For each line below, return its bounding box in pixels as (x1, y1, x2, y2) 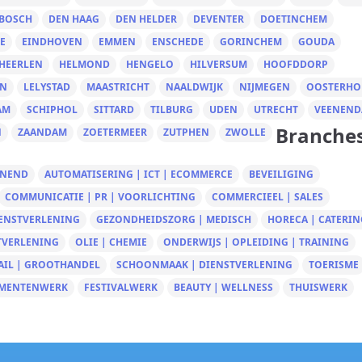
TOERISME (309, 258, 359, 271)
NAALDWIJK (166, 80, 223, 94)
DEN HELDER (116, 12, 177, 26)
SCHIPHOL (27, 103, 78, 116)
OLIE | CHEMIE (75, 235, 147, 249)
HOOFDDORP (263, 57, 328, 71)
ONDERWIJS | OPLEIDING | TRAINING (163, 235, 349, 249)
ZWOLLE (225, 125, 266, 139)
